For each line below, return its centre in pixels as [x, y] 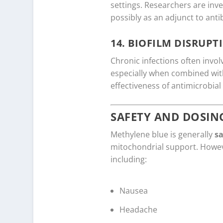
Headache [139, 210]
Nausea [134, 190]
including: [129, 160]
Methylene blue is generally [163, 135]
